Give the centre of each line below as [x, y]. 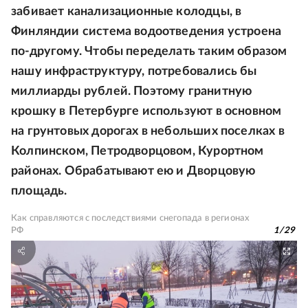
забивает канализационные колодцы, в [126, 12]
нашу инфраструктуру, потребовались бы [134, 71]
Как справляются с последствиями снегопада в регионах [131, 218]
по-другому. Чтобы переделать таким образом [149, 52]
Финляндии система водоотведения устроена [146, 32]
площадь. [39, 191]
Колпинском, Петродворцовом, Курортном [137, 151]
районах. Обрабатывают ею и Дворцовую [133, 171]
